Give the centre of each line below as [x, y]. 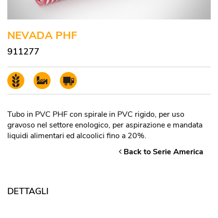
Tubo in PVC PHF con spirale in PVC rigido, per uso [96, 115]
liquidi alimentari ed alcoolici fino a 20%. [77, 136]
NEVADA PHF [42, 36]
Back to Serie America [163, 152]
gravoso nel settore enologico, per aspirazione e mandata [105, 125]
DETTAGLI [28, 191]
